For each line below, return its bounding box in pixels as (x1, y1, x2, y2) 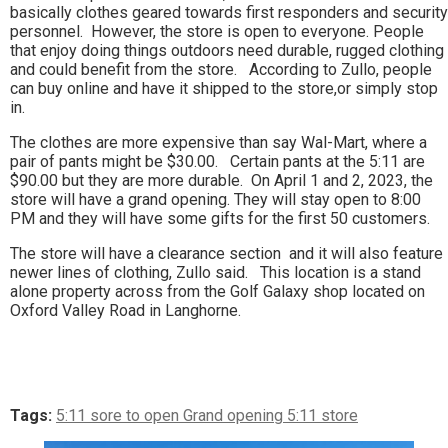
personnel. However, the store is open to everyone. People (10, 22, 424, 42)
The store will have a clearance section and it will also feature (10, 244, 443, 264)
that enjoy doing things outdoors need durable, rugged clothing (10, 41, 444, 61)
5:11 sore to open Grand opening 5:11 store (56, 406, 358, 426)
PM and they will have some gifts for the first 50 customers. (10, 209, 430, 229)
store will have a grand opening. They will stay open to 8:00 (10, 190, 421, 210)
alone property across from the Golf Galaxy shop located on (10, 282, 425, 302)
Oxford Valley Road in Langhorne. (10, 301, 241, 321)
